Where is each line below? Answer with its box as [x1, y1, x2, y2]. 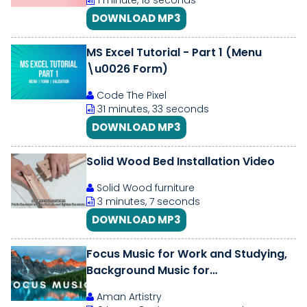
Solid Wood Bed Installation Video [86, 153, 275, 169]
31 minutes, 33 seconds [95, 102, 209, 116]
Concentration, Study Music [86, 279, 243, 295]
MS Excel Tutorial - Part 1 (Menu [86, 45, 262, 60]
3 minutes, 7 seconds [95, 195, 200, 208]
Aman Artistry [94, 290, 162, 304]
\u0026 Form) [86, 61, 168, 77]
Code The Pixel [94, 88, 167, 102]
